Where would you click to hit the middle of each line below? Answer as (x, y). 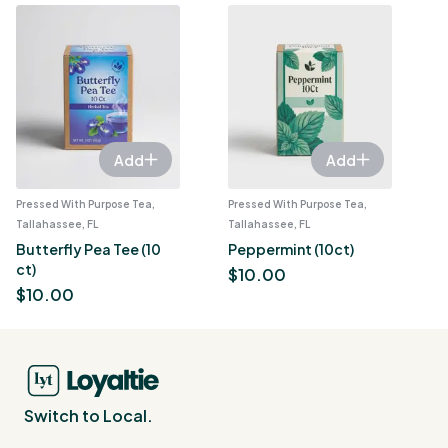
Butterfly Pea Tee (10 (88, 249)
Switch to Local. (88, 415)
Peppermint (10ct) (291, 249)
